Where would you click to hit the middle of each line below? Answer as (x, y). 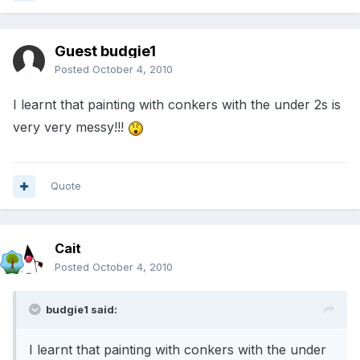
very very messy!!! (70, 127)
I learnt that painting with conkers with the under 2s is (177, 105)
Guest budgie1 (105, 51)
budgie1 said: (82, 310)
